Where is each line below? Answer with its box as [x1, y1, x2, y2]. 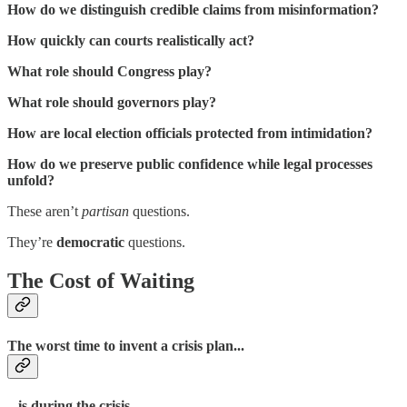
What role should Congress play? [7, 64, 212, 80]
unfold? [7, 173, 55, 189]
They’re [7, 234, 56, 251]
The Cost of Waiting [7, 269, 194, 293]
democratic [56, 234, 128, 251]
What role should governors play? [7, 94, 216, 111]
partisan [82, 203, 129, 220]
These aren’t [7, 203, 82, 220]
